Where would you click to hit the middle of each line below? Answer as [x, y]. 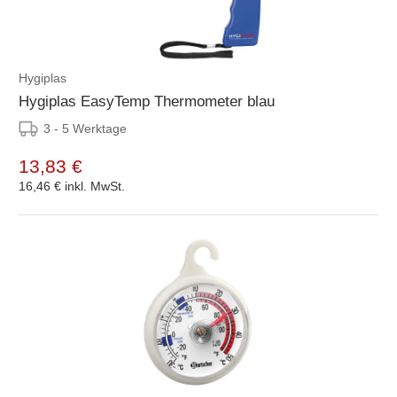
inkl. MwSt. [95, 186]
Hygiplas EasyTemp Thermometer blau [147, 101]
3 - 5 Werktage [85, 128]
